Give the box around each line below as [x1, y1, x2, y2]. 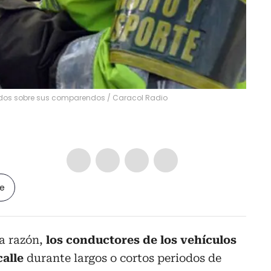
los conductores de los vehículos [46, 233, 237, 246]
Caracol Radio [113, 92, 168, 103]
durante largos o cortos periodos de [27, 251, 221, 264]
